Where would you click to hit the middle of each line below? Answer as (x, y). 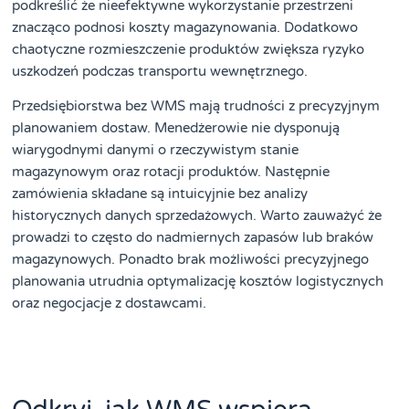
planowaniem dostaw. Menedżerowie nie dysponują (176, 127)
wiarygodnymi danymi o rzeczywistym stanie (156, 149)
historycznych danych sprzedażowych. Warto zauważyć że (197, 215)
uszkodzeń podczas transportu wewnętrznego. (160, 71)
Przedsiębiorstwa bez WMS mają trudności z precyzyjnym (196, 105)
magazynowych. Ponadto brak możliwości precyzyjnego (191, 259)
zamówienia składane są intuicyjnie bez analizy (160, 193)
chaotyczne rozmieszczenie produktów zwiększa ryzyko (189, 49)
